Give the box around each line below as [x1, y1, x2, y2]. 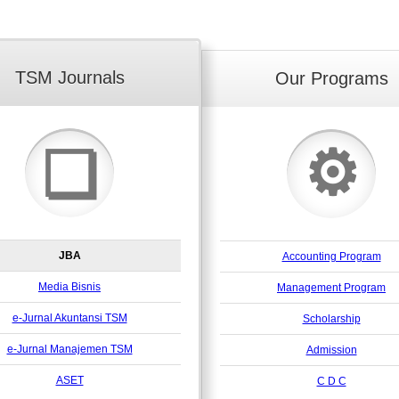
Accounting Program [281, 250, 381, 264]
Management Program [277, 281, 386, 295]
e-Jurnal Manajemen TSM [6, 343, 133, 356]
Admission [305, 344, 357, 357]
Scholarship [302, 313, 361, 326]
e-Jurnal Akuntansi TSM [12, 312, 127, 325]
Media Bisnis [38, 281, 101, 294]
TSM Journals [14, 68, 125, 88]
